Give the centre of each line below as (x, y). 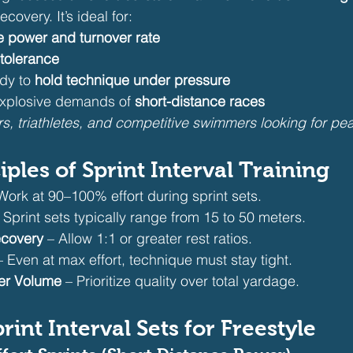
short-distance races (200, 101)
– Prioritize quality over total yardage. (180, 281)
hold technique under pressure (132, 80)
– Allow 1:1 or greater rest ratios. (148, 238)
